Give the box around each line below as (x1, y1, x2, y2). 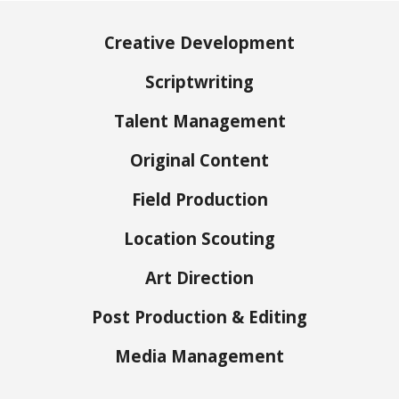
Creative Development (104, 31, 295, 53)
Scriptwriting (145, 70, 254, 93)
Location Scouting (124, 227, 275, 249)
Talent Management (113, 110, 286, 132)
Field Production (131, 188, 268, 210)
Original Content (130, 149, 269, 171)
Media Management (115, 345, 284, 367)
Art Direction (145, 266, 254, 289)
